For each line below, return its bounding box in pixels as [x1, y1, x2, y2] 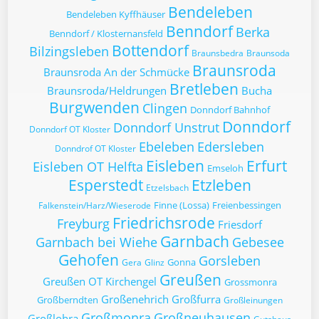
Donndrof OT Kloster [55, 142, 136, 155]
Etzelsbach [145, 182, 189, 194]
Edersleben [197, 138, 264, 155]
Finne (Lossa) [153, 199, 209, 211]
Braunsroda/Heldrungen [47, 83, 167, 98]
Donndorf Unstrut [113, 119, 219, 136]
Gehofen [58, 250, 119, 270]
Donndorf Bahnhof [190, 103, 270, 116]
